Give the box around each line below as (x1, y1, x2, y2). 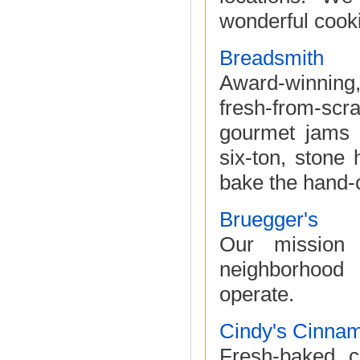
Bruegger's (219, 207, 318, 231)
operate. (219, 282, 294, 306)
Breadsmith (219, 46, 324, 70)
